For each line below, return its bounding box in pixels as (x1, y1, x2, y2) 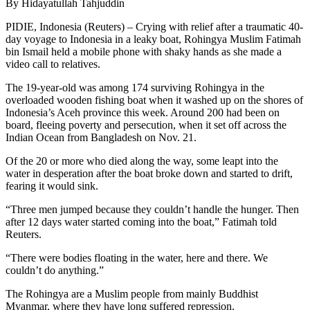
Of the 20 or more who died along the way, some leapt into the (6, 155, 278, 167)
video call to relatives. (6, 58, 100, 71)
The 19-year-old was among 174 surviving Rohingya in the (6, 82, 264, 94)
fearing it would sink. (6, 180, 98, 192)
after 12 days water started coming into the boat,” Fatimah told (6, 216, 277, 228)
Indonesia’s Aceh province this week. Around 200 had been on (6, 107, 280, 119)
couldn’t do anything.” (6, 264, 104, 277)
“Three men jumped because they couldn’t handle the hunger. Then (6, 203, 299, 216)
